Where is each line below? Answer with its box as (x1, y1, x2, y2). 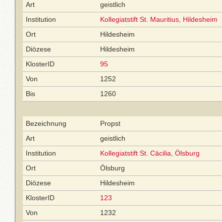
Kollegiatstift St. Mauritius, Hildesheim (100, 15, 218, 23)
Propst (100, 119, 120, 127)
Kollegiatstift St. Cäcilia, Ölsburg (100, 149, 200, 157)
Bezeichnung (26, 119, 66, 127)
